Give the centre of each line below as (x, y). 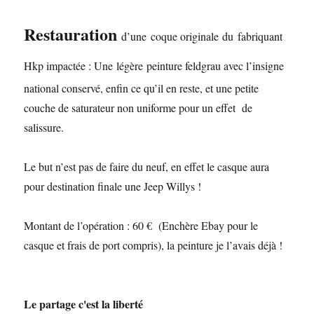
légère (132, 66)
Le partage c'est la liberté (84, 304)
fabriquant (260, 36)
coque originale (187, 36)
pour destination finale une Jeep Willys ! (113, 186)
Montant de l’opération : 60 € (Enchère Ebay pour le (141, 225)
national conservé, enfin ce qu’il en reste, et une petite (142, 88)
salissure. (44, 127)
